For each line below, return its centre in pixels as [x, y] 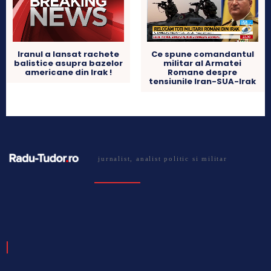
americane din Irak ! [69, 72]
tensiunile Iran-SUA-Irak [203, 81]
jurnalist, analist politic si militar [163, 158]
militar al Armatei [203, 63]
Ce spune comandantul [202, 54]
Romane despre [203, 72]
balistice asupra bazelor [69, 63]
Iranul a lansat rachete [69, 54]
